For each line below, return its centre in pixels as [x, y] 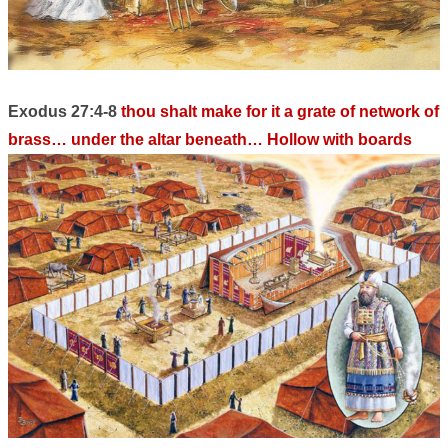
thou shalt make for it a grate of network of [280, 112]
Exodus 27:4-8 [64, 112]
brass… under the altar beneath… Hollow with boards [210, 140]
